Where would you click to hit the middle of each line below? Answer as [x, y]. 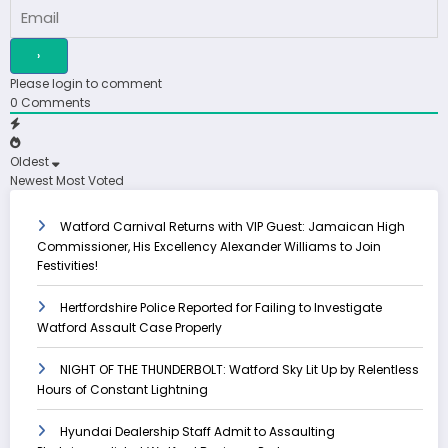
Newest [31, 181]
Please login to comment [86, 84]
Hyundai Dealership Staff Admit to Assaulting [197, 432]
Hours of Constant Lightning [122, 390]
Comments [54, 103]
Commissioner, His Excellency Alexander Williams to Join [209, 247]
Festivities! [67, 266]
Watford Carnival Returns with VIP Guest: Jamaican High [232, 227]
